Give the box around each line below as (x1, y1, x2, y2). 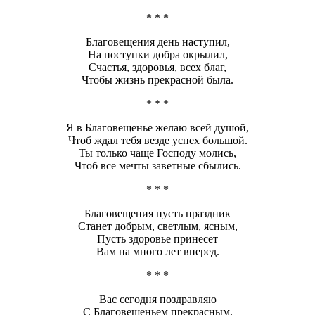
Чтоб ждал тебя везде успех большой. (67, 134, 247, 147)
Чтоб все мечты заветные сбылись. (74, 160, 241, 172)
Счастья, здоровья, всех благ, (89, 61, 226, 74)
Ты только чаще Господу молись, (79, 147, 236, 160)
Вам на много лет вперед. (96, 245, 219, 258)
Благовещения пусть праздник (84, 207, 231, 220)
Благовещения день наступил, (85, 36, 230, 49)
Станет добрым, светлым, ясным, (77, 220, 238, 233)
